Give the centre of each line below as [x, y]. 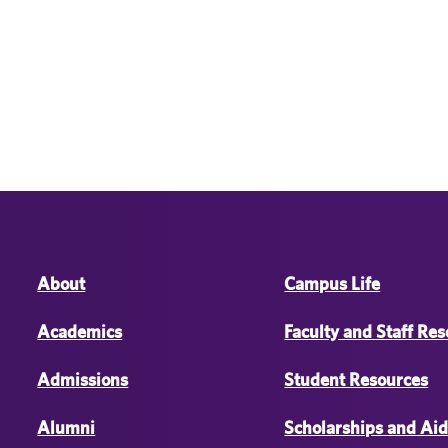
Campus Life [332, 283]
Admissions [83, 379]
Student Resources [356, 379]
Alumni [66, 427]
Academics [80, 331]
